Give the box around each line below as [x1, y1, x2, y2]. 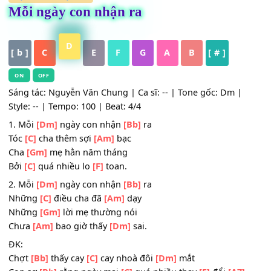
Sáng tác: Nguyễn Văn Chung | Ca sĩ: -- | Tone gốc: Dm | [9, 126, 269, 139]
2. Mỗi [9, 228, 41, 241]
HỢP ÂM [12, 21, 53, 31]
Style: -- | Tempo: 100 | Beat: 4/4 [9, 141, 157, 154]
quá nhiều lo [39, 208, 103, 221]
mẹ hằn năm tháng [52, 192, 142, 206]
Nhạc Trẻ [59, 21, 100, 31]
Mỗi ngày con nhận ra [9, 34, 158, 52]
